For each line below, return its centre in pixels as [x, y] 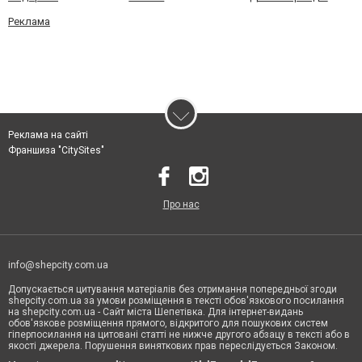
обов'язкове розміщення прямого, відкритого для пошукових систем [168, 323]
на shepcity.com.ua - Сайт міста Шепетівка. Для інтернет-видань [156, 312]
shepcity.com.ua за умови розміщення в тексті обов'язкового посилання [176, 301]
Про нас [181, 204]
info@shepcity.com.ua [58, 265]
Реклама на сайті [48, 135]
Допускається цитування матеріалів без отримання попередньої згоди [173, 289]
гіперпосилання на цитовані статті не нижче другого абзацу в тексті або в [179, 335]
